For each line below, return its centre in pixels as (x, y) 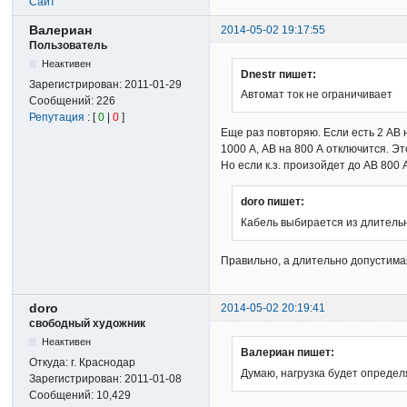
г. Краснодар (104, 363)
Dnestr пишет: (279, 74)
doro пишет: (273, 202)
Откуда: (50, 363)
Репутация (57, 117)
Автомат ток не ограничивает (317, 94)
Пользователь (69, 45)
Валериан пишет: (288, 353)
